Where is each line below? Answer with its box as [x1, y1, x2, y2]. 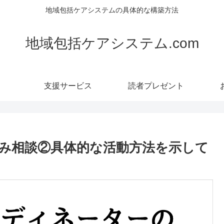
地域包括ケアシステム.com [25, 35, 199, 51]
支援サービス [44, 81, 92, 90]
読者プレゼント [128, 81, 184, 90]
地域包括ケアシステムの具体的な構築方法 [45, 6, 178, 14]
